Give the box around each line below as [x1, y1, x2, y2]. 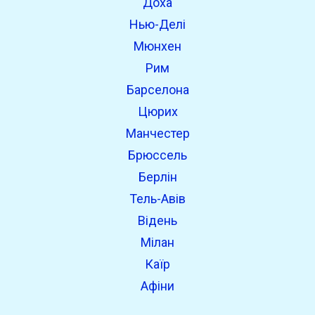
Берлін [138, 169, 177, 184]
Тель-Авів [129, 191, 186, 206]
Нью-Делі [129, 17, 186, 32]
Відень [138, 213, 177, 228]
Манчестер [125, 126, 190, 141]
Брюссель [128, 148, 187, 162]
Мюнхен [134, 39, 181, 53]
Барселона [126, 82, 189, 97]
